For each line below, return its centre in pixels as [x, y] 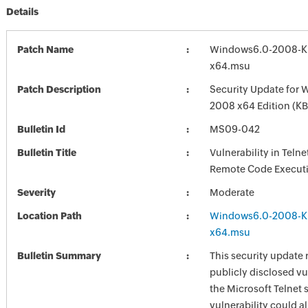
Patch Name [45, 49]
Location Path [49, 216]
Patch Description [59, 89]
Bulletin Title [46, 153]
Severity [36, 192]
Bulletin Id [41, 129]
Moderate [232, 192]
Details [22, 12]
